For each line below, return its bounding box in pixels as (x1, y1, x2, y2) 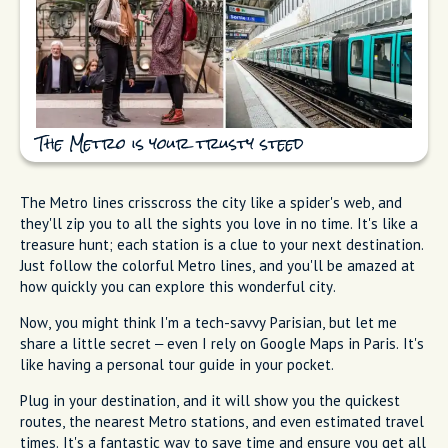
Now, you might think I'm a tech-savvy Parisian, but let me (20, 313, 397, 333)
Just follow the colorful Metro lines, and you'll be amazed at (20, 256, 415, 276)
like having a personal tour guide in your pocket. (20, 355, 334, 375)
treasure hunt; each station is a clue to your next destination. (20, 235, 424, 255)
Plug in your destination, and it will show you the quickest (20, 391, 400, 411)
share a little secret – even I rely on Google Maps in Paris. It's (20, 334, 424, 354)
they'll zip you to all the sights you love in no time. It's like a (20, 214, 418, 234)
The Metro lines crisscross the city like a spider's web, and (20, 193, 402, 213)
